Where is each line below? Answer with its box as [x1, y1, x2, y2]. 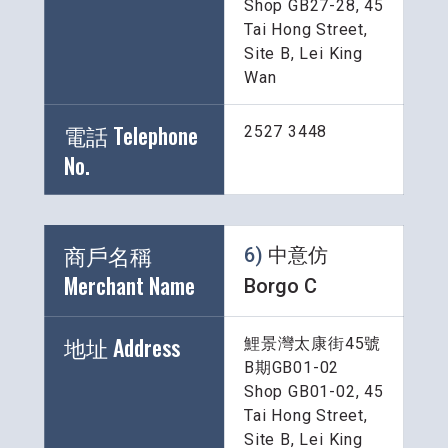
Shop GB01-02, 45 [244, 382, 384, 402]
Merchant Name [64, 269, 200, 302]
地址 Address [64, 331, 180, 364]
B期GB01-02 [244, 358, 340, 378]
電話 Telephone [64, 119, 198, 152]
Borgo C [244, 274, 317, 299]
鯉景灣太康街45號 [244, 334, 382, 354]
